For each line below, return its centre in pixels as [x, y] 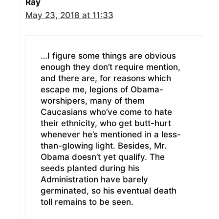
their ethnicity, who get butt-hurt [106, 123]
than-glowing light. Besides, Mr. [104, 145]
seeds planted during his [90, 168]
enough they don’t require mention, [110, 67]
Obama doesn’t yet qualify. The [103, 157]
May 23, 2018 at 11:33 [69, 15]
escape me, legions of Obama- [102, 89]
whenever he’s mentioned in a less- [111, 134]
